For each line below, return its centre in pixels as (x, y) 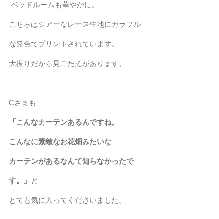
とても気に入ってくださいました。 (67, 200)
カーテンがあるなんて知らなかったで (71, 161)
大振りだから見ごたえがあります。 (67, 63)
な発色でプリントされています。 (64, 44)
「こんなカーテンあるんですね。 (64, 122)
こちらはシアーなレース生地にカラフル (75, 24)
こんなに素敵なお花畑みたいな (60, 141)
